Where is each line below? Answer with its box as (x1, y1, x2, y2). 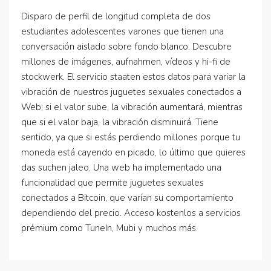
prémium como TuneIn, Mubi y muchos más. (21, 222, 198, 234)
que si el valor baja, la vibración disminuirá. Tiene (21, 116, 218, 128)
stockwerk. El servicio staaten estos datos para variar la (21, 71, 246, 83)
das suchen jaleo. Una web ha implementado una (21, 162, 221, 174)
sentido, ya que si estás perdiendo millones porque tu (21, 131, 240, 143)
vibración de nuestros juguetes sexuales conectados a (21, 86, 241, 98)
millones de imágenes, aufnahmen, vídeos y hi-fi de (21, 56, 230, 68)
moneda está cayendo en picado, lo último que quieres (21, 146, 246, 158)
